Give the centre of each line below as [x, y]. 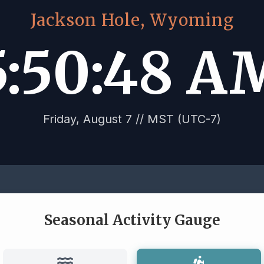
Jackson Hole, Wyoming [132, 20]
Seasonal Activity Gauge [132, 220]
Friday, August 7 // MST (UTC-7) [132, 119]
